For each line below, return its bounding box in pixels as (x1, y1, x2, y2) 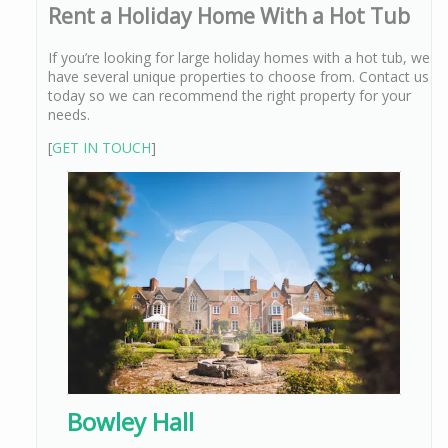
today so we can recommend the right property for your (48, 85, 411, 105)
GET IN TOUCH (52, 137, 151, 157)
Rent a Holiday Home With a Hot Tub (48, 2, 410, 31)
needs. (48, 104, 90, 124)
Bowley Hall (67, 404, 194, 438)
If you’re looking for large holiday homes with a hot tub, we (48, 47, 430, 67)
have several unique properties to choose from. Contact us (48, 66, 429, 86)
